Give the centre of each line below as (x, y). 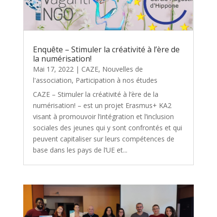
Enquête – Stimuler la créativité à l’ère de (107, 50)
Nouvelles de (123, 69)
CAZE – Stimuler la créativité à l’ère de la (96, 94)
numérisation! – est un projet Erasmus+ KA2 (102, 106)
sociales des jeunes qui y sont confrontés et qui (108, 128)
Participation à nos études (117, 80)
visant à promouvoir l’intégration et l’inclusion (104, 117)
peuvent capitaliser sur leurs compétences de (104, 139)
